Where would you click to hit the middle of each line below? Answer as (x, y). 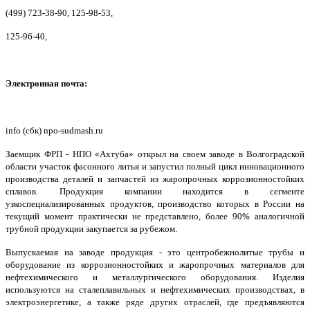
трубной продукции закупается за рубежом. (91, 229)
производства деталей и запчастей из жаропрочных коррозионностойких (155, 179)
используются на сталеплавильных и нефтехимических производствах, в (155, 290)
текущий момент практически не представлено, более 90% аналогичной (155, 217)
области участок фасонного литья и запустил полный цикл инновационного (155, 167)
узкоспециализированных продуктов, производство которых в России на (155, 204)
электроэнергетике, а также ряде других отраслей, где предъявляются (155, 302)
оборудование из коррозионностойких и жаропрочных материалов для (155, 265)
